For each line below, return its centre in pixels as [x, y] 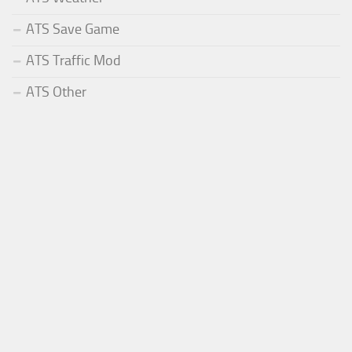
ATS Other [56, 92]
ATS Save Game [73, 29]
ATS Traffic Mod [73, 60]
